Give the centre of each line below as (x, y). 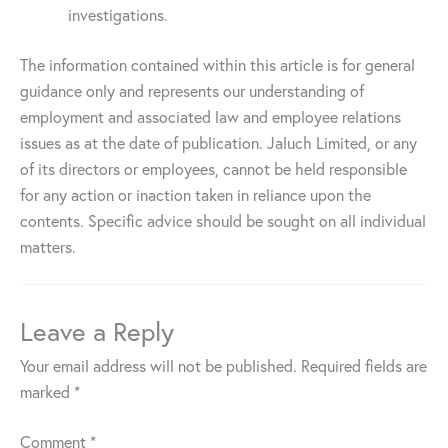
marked (47, 391)
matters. (48, 246)
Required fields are (364, 365)
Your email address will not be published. (158, 365)
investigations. (118, 14)
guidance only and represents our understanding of (192, 90)
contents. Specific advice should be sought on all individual (223, 220)
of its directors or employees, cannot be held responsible (213, 168)
